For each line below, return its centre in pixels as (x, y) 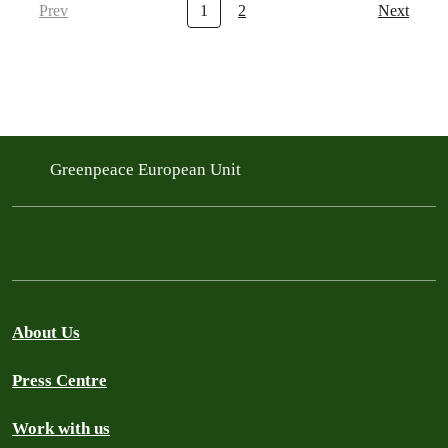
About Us (46, 332)
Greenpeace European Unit (147, 169)
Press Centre (59, 380)
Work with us (61, 428)
